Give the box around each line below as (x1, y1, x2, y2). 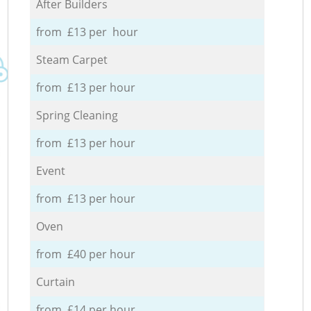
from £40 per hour (35, 246, 135, 262)
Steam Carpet (35, 51, 108, 67)
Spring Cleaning (35, 107, 118, 123)
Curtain (35, 274, 75, 289)
